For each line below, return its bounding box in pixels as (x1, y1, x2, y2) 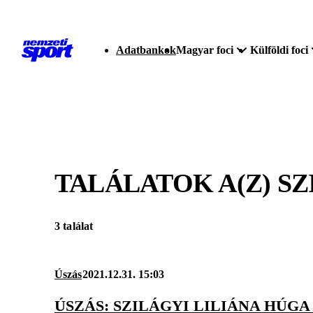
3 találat (54, 220, 94, 233)
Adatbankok (116, 44, 176, 56)
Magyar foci (176, 44, 233, 56)
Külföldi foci (250, 44, 308, 56)
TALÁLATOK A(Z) (54, 168, 277, 198)
